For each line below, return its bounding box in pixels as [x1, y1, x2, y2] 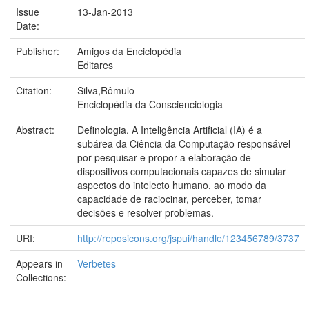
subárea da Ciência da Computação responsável [77, 137, 290, 150]
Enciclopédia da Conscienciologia [77, 97, 223, 111]
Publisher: [16, 44, 62, 58]
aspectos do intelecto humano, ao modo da [77, 178, 266, 192]
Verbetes [77, 257, 116, 270]
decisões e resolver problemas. [77, 206, 214, 219]
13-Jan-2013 [77, 5, 133, 19]
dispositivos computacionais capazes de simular [77, 164, 286, 178]
